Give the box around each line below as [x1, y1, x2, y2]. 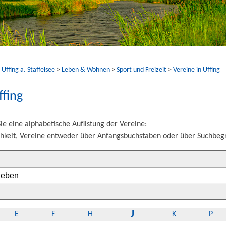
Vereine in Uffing [173, 66, 220, 74]
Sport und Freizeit [117, 66, 166, 74]
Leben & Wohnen [62, 66, 110, 74]
